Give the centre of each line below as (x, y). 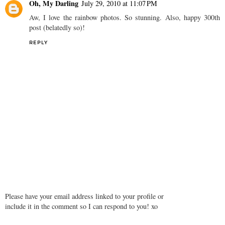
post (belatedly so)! (57, 27)
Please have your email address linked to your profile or (84, 196)
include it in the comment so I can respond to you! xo (81, 206)
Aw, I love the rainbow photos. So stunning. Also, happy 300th (125, 17)
